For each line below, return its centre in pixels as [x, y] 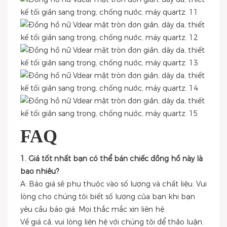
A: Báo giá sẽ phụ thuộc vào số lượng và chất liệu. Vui [113, 184]
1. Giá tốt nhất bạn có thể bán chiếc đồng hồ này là [111, 159]
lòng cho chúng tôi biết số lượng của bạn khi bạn [108, 197]
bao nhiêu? [40, 171]
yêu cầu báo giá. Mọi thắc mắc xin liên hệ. [93, 209]
